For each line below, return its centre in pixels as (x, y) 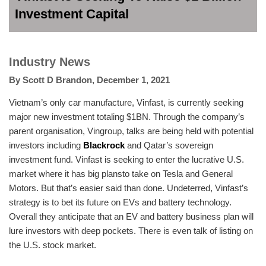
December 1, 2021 (133, 80)
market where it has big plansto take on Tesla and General (121, 173)
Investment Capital (72, 14)
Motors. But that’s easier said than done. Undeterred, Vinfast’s (129, 188)
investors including (46, 145)
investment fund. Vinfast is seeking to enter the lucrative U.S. (126, 159)
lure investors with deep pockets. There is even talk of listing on (131, 230)
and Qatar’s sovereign (169, 145)
